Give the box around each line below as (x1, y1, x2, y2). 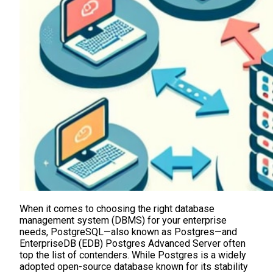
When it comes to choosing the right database (19, 203, 214, 215)
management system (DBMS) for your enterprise (19, 214, 227, 227)
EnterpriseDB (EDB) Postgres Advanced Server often (19, 238, 246, 250)
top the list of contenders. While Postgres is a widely (19, 249, 246, 261)
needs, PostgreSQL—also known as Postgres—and (19, 226, 237, 238)
